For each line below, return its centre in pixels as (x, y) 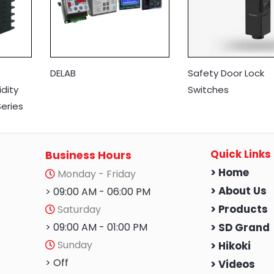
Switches (208, 89)
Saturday (78, 209)
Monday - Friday (97, 174)
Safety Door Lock (226, 73)
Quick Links (241, 154)
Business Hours (88, 155)
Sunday (74, 245)
